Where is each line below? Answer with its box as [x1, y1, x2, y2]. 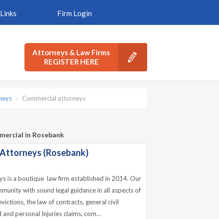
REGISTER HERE [44, 57, 99, 66]
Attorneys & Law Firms [32, 48, 110, 57]
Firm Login [57, 9, 92, 18]
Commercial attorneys [22, 94, 86, 102]
